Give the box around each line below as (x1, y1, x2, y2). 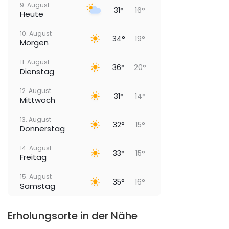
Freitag (20, 152, 47, 163)
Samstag (20, 180, 55, 192)
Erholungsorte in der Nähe (8, 209, 138, 223)
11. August (20, 58, 50, 67)
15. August (20, 172, 52, 181)
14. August (20, 144, 52, 153)
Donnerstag (20, 123, 65, 134)
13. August (20, 115, 51, 124)
